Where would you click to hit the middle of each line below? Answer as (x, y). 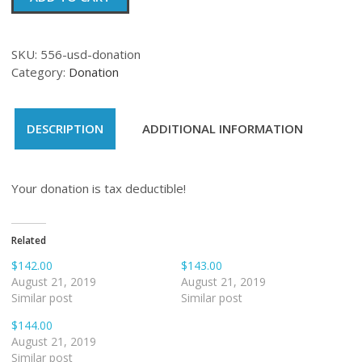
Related (29, 240)
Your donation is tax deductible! (99, 188)
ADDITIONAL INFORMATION (223, 129)
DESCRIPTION (65, 129)
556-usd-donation (90, 54)
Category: (40, 72)
